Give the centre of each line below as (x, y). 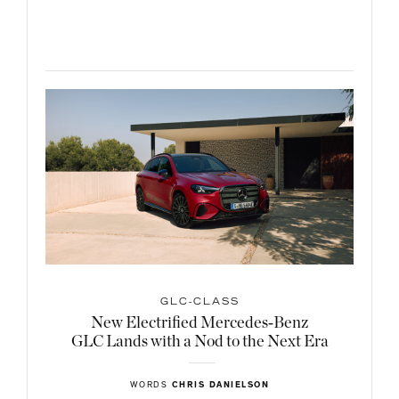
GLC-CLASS (199, 303)
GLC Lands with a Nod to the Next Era (199, 342)
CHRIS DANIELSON (220, 386)
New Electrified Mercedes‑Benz (199, 324)
